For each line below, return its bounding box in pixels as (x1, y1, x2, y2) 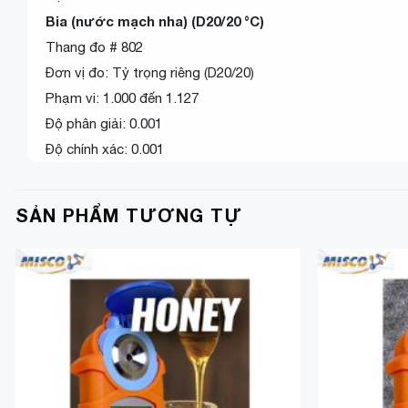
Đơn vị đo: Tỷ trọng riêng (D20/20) (46, 64, 254, 80)
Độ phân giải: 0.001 (46, 115, 162, 131)
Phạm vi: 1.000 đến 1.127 (46, 89, 199, 106)
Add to (250, 291, 283, 304)
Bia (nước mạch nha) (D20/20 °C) (46, 12, 264, 29)
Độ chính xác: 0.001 (46, 140, 164, 157)
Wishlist (246, 304, 287, 317)
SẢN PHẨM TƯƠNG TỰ (15, 203, 242, 226)
